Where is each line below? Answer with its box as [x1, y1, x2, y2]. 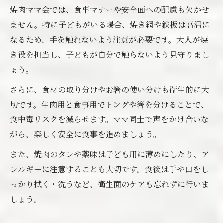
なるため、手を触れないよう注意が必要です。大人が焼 [10, 34, 208, 45]
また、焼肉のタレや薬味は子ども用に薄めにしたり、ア [10, 148, 209, 160]
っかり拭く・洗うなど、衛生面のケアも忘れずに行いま [10, 178, 209, 190]
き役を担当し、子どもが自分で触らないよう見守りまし [10, 49, 209, 60]
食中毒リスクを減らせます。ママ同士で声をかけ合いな [10, 113, 209, 125]
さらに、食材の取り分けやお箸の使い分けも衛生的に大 [10, 84, 209, 95]
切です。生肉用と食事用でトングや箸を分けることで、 [10, 99, 209, 110]
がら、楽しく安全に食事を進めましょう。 [10, 128, 161, 140]
